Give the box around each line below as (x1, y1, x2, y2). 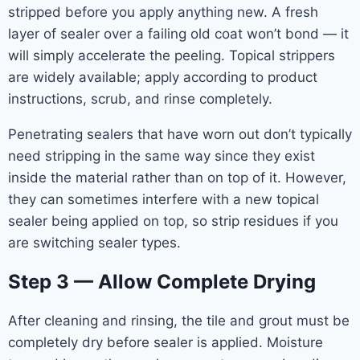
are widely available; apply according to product (8, 68, 317, 85)
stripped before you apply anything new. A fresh (8, 3, 318, 20)
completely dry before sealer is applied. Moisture (8, 333, 323, 350)
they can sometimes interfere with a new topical (8, 190, 319, 207)
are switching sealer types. (8, 234, 181, 251)
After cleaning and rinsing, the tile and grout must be (8, 312, 350, 329)
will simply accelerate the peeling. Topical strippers (8, 47, 335, 63)
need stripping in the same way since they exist (8, 147, 315, 164)
